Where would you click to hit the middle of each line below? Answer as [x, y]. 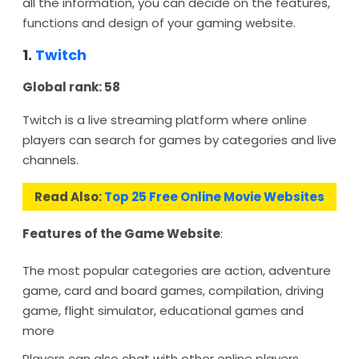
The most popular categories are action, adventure [177, 270]
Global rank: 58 [71, 87]
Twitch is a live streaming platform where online [165, 120]
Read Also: [69, 197]
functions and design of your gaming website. [159, 23]
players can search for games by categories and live [179, 140]
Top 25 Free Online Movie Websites [214, 197]
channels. [50, 160]
